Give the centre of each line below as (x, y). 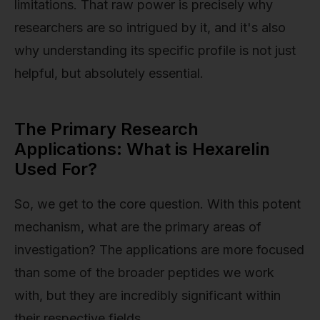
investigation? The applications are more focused (159, 250)
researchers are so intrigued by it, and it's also (150, 28)
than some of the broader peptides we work (144, 273)
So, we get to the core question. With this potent (157, 204)
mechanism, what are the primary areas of (138, 227)
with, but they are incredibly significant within (147, 296)
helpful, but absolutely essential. (109, 74)
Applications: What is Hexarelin (142, 149)
